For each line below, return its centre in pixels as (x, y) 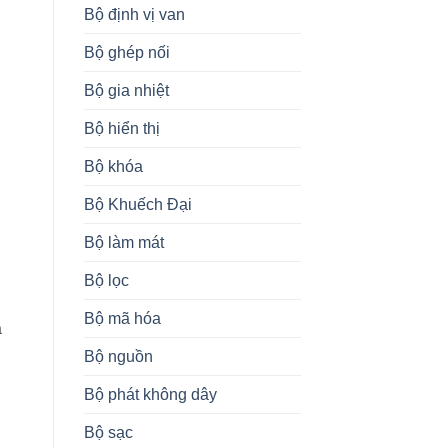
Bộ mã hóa (122, 318)
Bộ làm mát (123, 242)
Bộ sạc (108, 432)
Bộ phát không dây (150, 394)
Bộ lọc (106, 280)
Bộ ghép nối (126, 52)
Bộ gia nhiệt (126, 90)
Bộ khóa (113, 166)
